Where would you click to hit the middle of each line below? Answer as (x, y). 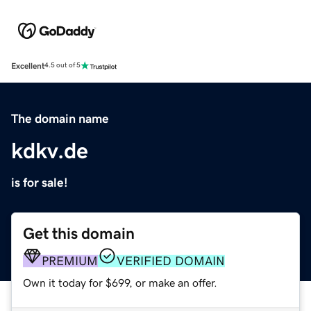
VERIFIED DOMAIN (171, 261)
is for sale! (40, 182)
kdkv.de (50, 150)
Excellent (28, 66)
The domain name (60, 118)
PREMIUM (70, 261)
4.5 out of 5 (62, 66)
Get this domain (79, 233)
